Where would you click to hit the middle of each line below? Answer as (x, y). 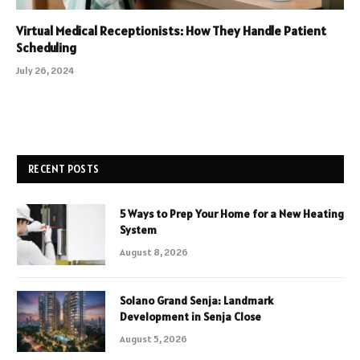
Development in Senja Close (190, 316)
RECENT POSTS (64, 169)
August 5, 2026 (153, 338)
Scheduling (46, 47)
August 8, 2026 (154, 252)
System (138, 229)
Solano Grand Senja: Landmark (196, 300)
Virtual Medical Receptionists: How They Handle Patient (171, 30)
